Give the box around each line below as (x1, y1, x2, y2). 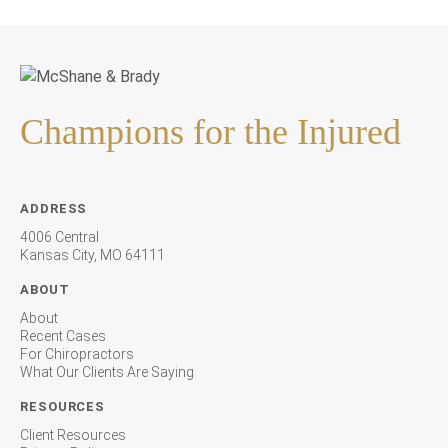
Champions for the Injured (20, 112, 401, 152)
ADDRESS (20, 201, 88, 216)
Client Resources (20, 427, 126, 443)
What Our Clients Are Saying (20, 364, 194, 380)
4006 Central (20, 229, 99, 245)
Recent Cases (20, 328, 106, 344)
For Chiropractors (20, 346, 134, 362)
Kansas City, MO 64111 (20, 247, 165, 263)
